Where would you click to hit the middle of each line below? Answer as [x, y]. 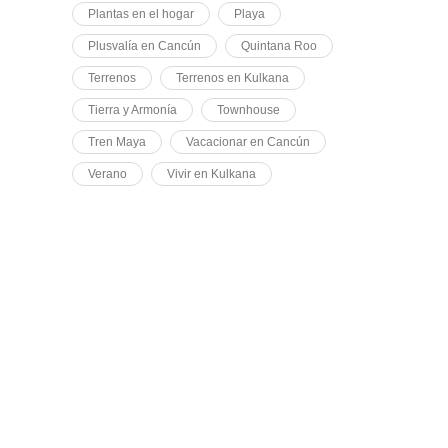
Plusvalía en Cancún [144, 46]
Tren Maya [117, 142]
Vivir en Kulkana [211, 174]
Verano [107, 174]
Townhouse [248, 110]
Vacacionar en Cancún [248, 142]
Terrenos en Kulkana [232, 78]
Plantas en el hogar [141, 14]
